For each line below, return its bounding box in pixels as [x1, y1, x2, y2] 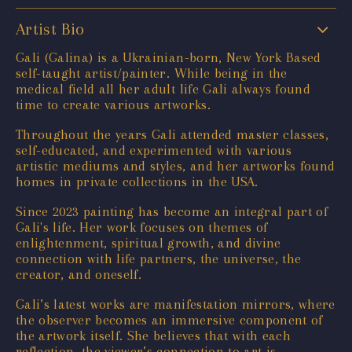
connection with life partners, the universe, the [16, 250, 302, 266]
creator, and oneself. [16, 266, 142, 282]
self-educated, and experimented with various [16, 141, 291, 158]
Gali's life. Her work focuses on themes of [16, 218, 268, 235]
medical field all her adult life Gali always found [16, 80, 310, 97]
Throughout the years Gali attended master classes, [16, 126, 328, 142]
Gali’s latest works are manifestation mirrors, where [16, 295, 335, 312]
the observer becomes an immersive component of [16, 311, 323, 328]
